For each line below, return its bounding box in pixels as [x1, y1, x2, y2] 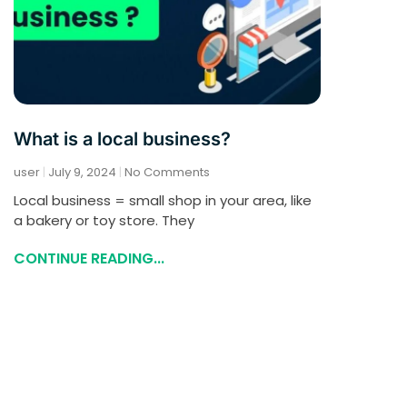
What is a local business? [14, 128, 231, 151]
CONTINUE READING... [14, 248, 164, 270]
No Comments [122, 164, 210, 182]
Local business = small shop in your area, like [14, 191, 312, 211]
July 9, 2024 [45, 164, 119, 182]
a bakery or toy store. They [14, 211, 194, 231]
